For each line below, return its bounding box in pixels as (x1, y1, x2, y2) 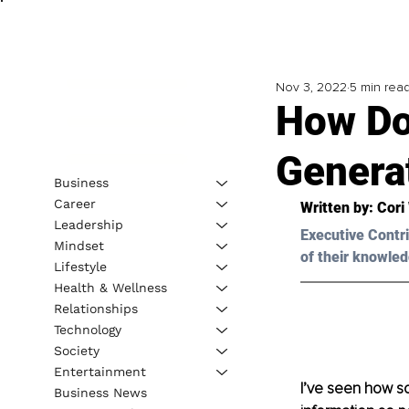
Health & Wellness (53, 279, 167, 295)
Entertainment (53, 363, 146, 379)
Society (53, 342, 100, 358)
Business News (53, 384, 147, 400)
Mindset (53, 237, 104, 253)
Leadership (53, 216, 123, 232)
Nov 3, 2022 (275, 79, 347, 96)
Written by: (299, 199, 377, 217)
